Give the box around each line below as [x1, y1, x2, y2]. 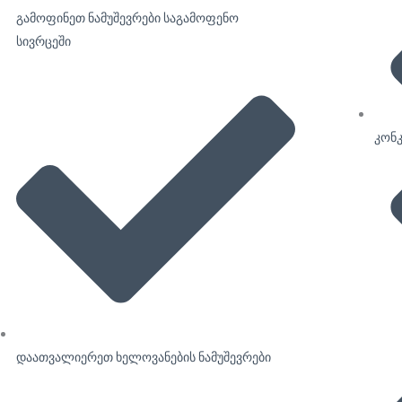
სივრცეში [16, 33, 72, 48]
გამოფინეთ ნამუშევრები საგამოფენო [16, 10, 240, 25]
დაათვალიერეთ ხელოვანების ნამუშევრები [16, 350, 272, 365]
